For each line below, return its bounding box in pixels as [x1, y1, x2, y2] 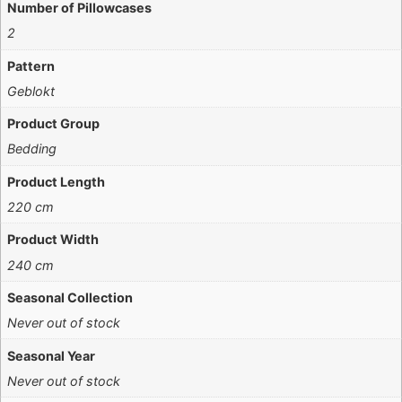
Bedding [7, 141, 57, 157]
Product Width [7, 232, 100, 248]
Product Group [7, 116, 100, 132]
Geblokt [7, 83, 56, 99]
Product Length [7, 173, 106, 189]
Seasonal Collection [7, 289, 134, 305]
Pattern [7, 57, 56, 74]
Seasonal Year [7, 347, 96, 363]
